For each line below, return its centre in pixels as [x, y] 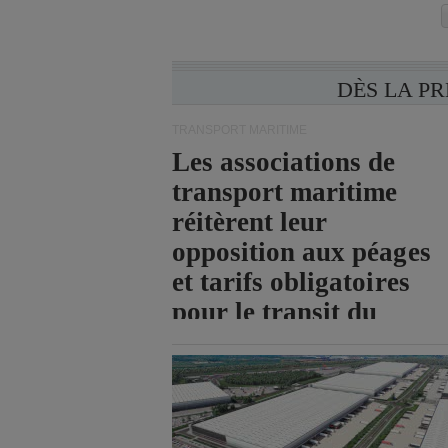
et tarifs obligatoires [291, 282]
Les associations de [284, 162]
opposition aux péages [301, 252]
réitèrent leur [250, 222]
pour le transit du [275, 312]
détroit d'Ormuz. [271, 342]
